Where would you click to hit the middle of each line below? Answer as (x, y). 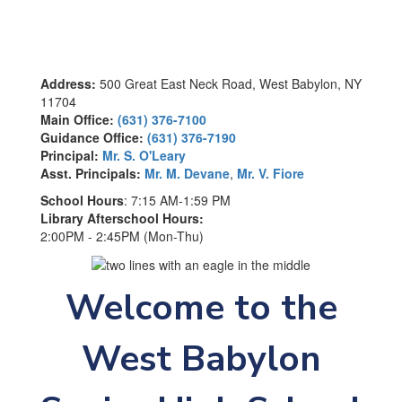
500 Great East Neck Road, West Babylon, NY (229, 83)
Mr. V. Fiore (271, 173)
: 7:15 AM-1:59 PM (177, 200)
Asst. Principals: (91, 173)
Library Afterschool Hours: (122, 218)
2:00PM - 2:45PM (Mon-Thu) (122, 236)
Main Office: (77, 119)
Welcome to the (201, 308)
